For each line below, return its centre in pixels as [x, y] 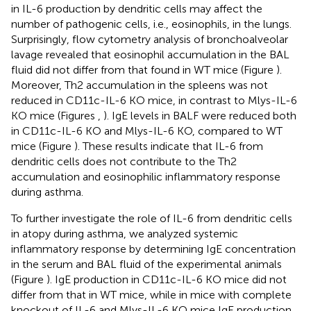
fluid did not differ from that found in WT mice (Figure [144, 69]
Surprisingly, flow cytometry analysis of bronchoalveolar [150, 39]
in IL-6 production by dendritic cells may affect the [137, 8]
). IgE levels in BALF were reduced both [200, 115]
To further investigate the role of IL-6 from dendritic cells [152, 218]
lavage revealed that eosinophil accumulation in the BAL [150, 54]
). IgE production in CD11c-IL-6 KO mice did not [167, 279]
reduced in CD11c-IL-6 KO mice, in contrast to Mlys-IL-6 [154, 100]
